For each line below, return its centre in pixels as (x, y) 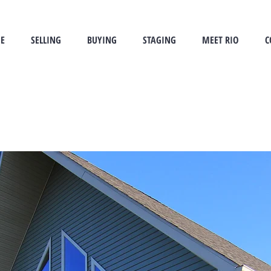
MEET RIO (220, 40)
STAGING (159, 40)
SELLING (46, 40)
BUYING (102, 40)
